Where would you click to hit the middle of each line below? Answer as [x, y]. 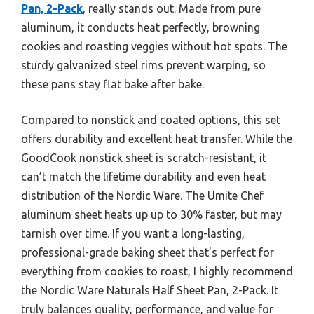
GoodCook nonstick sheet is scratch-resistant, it [144, 157]
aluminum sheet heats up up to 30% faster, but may [151, 214]
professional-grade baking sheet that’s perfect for [148, 252]
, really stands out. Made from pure [172, 8]
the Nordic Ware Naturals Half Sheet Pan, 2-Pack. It [150, 290]
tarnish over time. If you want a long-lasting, [133, 233]
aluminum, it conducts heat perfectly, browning [141, 27]
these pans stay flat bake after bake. [112, 84]
